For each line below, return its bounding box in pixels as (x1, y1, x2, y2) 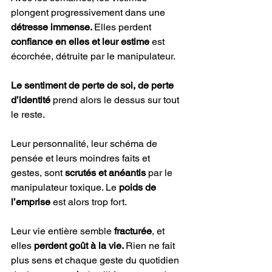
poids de (117, 181, 158, 193)
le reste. (11, 108, 47, 120)
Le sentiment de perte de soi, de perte (11, 79, 176, 91)
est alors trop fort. (53, 195, 129, 208)
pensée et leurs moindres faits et (11, 152, 152, 164)
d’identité (11, 93, 53, 106)
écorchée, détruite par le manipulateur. (11, 50, 177, 62)
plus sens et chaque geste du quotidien (11, 254, 182, 266)
